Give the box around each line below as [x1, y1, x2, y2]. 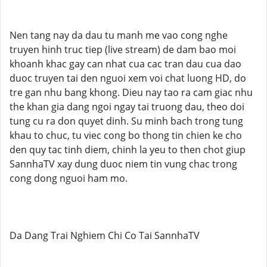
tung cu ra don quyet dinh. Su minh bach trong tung [10, 114, 243, 128]
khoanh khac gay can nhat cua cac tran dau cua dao [10, 57, 241, 70]
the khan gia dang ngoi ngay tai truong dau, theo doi [10, 100, 244, 113]
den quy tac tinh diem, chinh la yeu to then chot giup [10, 143, 246, 156]
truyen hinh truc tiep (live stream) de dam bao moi [10, 43, 236, 56]
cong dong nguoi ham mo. [10, 172, 128, 185]
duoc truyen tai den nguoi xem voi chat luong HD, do [10, 72, 246, 85]
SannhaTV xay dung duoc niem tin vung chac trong [10, 157, 237, 170]
